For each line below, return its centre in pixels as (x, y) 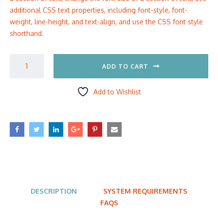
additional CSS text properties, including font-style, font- (99, 10)
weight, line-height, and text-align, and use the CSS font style (106, 21)
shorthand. (27, 33)
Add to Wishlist (117, 91)
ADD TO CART (125, 66)
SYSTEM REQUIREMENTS (145, 191)
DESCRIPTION (54, 191)
